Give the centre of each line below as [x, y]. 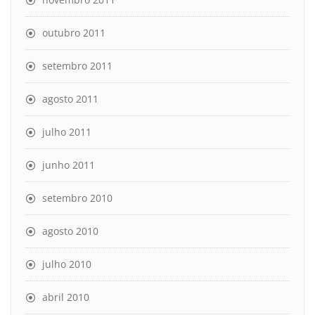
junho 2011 [69, 165]
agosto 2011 [70, 99]
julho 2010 [67, 264]
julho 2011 [67, 132]
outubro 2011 [74, 33]
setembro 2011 [77, 66]
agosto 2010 [70, 231]
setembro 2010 [77, 198]
